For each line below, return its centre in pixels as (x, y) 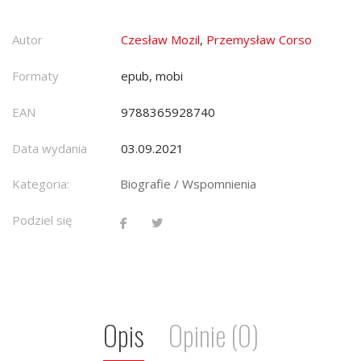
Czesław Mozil (160, 39)
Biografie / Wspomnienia (188, 183)
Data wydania (50, 148)
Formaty (35, 75)
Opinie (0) (213, 334)
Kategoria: (41, 183)
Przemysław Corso (259, 39)
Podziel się (42, 220)
